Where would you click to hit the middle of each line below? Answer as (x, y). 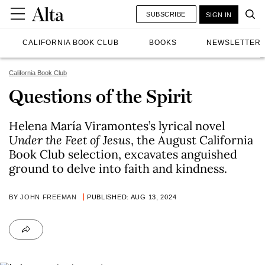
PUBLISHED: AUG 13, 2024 (132, 197)
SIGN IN (219, 14)
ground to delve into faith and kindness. (118, 168)
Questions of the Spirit (101, 96)
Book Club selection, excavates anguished (123, 154)
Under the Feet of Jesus (70, 140)
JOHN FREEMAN (49, 197)
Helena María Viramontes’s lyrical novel (117, 126)
